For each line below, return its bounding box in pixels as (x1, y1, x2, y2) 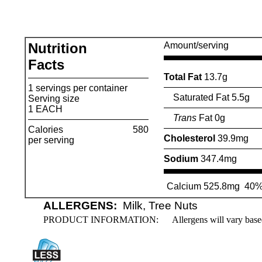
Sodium (163, 154, 201, 164)
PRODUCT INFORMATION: (43, 215, 163, 225)
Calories (27, 125, 63, 135)
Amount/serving (163, 40, 229, 50)
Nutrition (27, 40, 87, 56)
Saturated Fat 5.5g (163, 92, 250, 102)
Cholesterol (163, 133, 218, 143)
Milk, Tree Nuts (123, 199, 198, 212)
